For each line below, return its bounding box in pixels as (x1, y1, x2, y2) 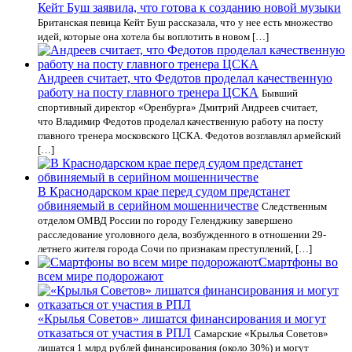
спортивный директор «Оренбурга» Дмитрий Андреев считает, (38, 101, 317, 113)
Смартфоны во (258, 255, 338, 269)
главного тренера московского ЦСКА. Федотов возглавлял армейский (38, 130, 341, 141)
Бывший (262, 87, 298, 99)
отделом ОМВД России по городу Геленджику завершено (38, 214, 293, 226)
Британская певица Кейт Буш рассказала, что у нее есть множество (38, 16, 333, 28)
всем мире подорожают (38, 269, 163, 283)
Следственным (262, 200, 327, 212)
